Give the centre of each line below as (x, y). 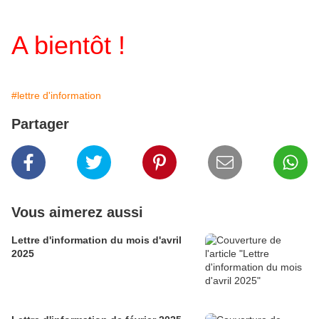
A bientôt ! (68, 46)
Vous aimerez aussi (77, 213)
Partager (40, 124)
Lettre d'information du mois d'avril (96, 240)
